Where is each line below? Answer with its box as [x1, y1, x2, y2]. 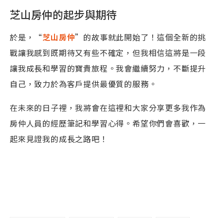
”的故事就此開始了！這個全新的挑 [75, 31, 206, 43]
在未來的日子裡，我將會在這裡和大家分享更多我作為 [10, 102, 206, 113]
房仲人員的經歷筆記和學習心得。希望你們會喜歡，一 [10, 117, 206, 129]
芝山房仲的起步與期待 [10, 6, 117, 22]
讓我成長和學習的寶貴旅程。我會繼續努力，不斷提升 [10, 62, 206, 74]
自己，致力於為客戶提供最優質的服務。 [10, 78, 157, 90]
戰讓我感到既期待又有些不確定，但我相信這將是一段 [10, 47, 206, 58]
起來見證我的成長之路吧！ [10, 133, 108, 145]
